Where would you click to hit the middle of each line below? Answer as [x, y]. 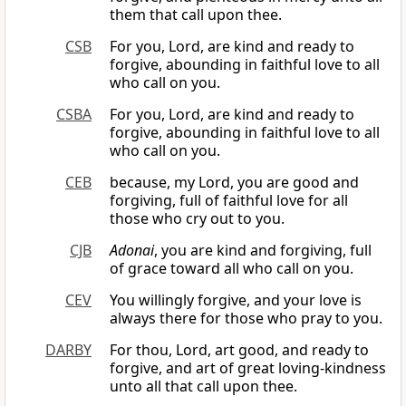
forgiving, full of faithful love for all [229, 201]
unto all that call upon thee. [203, 387]
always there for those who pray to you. [246, 319]
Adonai [132, 251]
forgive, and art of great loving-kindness [248, 368]
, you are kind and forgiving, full [263, 251]
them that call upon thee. [196, 15]
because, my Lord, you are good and [234, 183]
